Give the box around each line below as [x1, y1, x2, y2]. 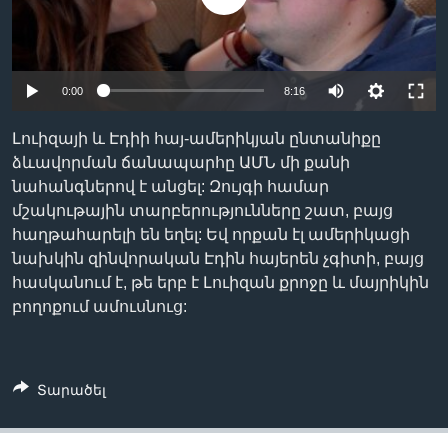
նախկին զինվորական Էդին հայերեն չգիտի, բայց [12, 249, 424, 267]
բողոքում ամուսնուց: [12, 297, 187, 315]
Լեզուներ [32, 65, 112, 83]
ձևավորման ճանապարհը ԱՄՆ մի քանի [12, 153, 350, 171]
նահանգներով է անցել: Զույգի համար [12, 177, 329, 195]
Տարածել [37, 381, 106, 398]
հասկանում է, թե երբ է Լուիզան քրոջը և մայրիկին [12, 273, 429, 291]
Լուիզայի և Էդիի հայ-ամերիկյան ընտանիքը [12, 129, 381, 147]
